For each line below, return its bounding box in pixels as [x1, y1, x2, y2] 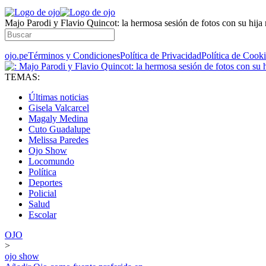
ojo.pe [5, 50, 28, 61]
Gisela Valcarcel [28, 103, 89, 113]
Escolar [28, 210, 56, 220]
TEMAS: [5, 72, 40, 82]
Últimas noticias [28, 92, 88, 102]
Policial [28, 188, 56, 198]
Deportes [28, 178, 62, 188]
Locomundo [28, 156, 74, 166]
